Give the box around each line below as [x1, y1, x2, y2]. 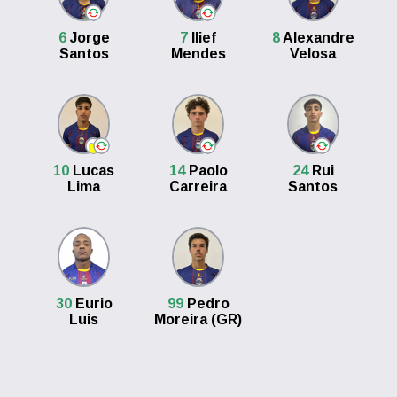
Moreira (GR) [154, 312, 243, 327]
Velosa [290, 46, 337, 61]
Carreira [169, 179, 228, 194]
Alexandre [279, 30, 354, 45]
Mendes [170, 46, 226, 61]
